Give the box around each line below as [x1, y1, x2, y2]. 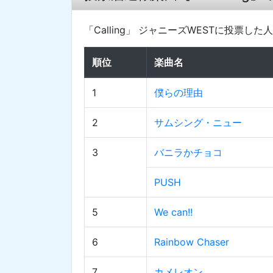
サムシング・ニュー [154, 116, 242, 129]
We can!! [154, 206, 193, 219]
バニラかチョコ [154, 146, 222, 159]
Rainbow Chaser [154, 236, 229, 249]
